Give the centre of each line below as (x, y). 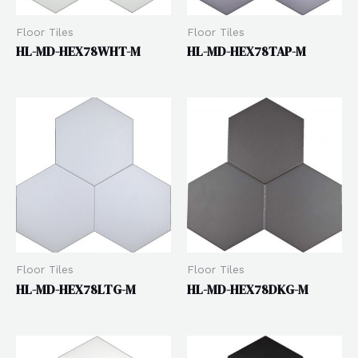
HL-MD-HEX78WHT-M (78, 52)
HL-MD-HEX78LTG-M (76, 289)
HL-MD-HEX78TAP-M (247, 52)
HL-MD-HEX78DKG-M (248, 289)
